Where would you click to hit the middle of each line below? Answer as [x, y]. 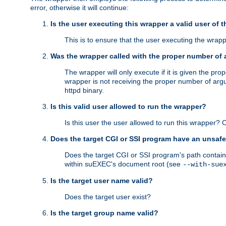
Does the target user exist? [108, 197]
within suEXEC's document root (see [124, 164]
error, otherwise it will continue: [79, 8]
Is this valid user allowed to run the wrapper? [128, 107]
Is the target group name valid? [104, 213]
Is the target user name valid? [102, 181]
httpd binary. [84, 91]
